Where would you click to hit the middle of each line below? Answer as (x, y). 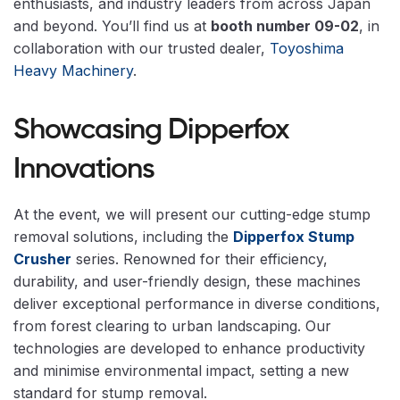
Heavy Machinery (73, 70)
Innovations (84, 169)
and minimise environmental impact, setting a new (181, 370)
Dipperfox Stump (294, 236)
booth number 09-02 (285, 25)
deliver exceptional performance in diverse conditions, (197, 303)
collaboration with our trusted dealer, (142, 48)
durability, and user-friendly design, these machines (187, 281)
